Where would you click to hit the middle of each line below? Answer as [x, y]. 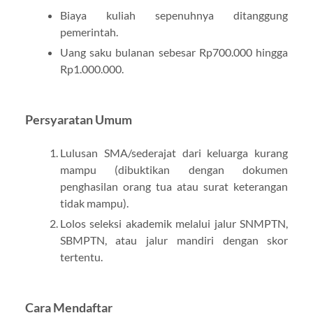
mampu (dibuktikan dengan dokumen [174, 169]
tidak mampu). [94, 203]
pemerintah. [89, 31]
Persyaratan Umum [78, 119]
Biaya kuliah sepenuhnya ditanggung [174, 15]
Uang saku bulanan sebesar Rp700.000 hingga [174, 52]
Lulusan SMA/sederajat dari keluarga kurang [174, 152]
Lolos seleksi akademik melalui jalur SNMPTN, [174, 223]
